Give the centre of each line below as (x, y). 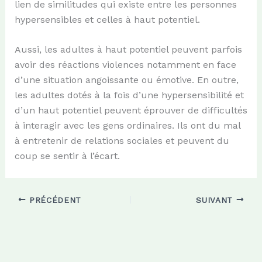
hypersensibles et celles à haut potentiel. (107, 19)
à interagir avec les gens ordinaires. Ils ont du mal (127, 126)
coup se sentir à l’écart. (67, 156)
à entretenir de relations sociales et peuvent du (122, 141)
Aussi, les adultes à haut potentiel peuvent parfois (128, 50)
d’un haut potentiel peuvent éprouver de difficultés (131, 111)
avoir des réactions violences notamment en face (125, 65)
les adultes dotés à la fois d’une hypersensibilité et (129, 95)
